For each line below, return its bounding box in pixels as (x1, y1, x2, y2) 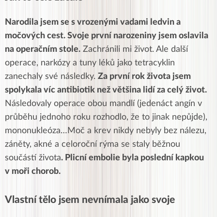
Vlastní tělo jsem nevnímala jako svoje (5, 195, 175, 205)
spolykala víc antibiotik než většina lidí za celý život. (5, 86, 207, 94)
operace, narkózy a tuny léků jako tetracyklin (5, 59, 175, 67)
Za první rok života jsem (98, 72, 191, 81)
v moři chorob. (5, 167, 61, 176)
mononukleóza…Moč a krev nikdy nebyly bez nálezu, (5, 126, 206, 135)
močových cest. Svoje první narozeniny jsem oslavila (5, 31, 208, 40)
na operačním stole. (5, 45, 80, 54)
